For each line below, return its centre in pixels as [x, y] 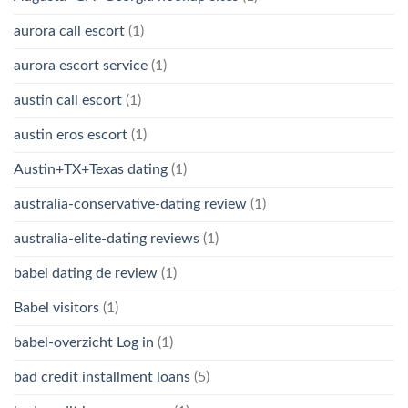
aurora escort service [81, 66]
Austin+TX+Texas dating [91, 170]
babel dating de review [86, 274]
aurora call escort [69, 31]
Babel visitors [56, 308]
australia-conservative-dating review [130, 204]
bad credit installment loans [102, 377]
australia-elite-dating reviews [107, 239]
